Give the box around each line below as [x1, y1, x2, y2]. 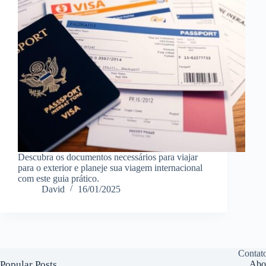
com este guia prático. [18, 173, 99, 183]
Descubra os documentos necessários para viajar [18, 151, 198, 162]
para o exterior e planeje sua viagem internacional [18, 162, 202, 173]
